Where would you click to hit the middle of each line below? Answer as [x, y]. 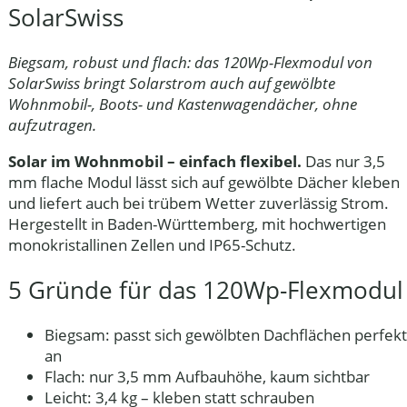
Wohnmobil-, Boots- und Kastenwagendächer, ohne [182, 104]
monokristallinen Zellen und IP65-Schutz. [152, 245]
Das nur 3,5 [343, 162]
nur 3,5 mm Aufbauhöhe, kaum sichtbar [227, 377]
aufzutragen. [52, 125]
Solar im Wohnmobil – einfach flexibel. [154, 162]
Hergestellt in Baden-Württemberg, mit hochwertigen [197, 224]
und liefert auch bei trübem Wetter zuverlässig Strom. [198, 203]
